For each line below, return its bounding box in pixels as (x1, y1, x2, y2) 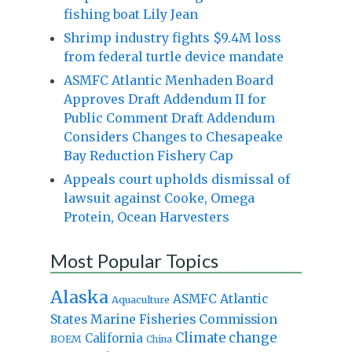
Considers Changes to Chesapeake (63, 128, 283, 145)
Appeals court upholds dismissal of (63, 170, 290, 187)
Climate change (174, 329, 277, 346)
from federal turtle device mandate (63, 48, 284, 64)
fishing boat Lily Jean (63, 5, 198, 22)
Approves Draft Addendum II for (63, 90, 266, 107)
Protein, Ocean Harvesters (63, 208, 229, 225)
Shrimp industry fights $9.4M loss (63, 29, 281, 46)
